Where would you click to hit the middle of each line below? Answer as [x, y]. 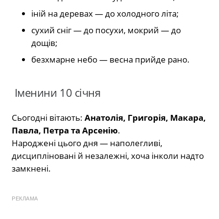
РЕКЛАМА [25, 198]
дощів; [44, 43]
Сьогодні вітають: [48, 117]
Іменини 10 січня [56, 92]
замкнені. [31, 168]
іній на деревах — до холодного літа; [105, 13]
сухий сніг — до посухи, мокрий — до [106, 30]
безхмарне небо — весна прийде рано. [110, 59]
